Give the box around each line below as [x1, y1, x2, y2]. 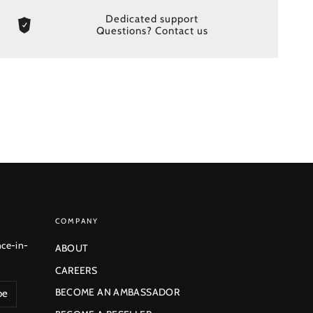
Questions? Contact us [96, 24, 208, 37]
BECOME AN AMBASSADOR [54, 286, 180, 298]
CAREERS [54, 264, 98, 276]
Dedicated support [105, 12, 199, 25]
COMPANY [54, 216, 99, 226]
